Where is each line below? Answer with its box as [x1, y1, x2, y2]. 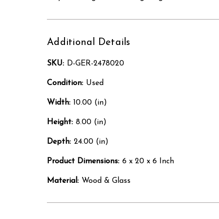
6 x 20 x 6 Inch [122, 157, 174, 165]
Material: [47, 176, 79, 185]
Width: [47, 98, 70, 107]
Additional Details [47, 37, 131, 47]
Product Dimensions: [47, 157, 119, 165]
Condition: [47, 79, 83, 87]
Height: [47, 118, 73, 126]
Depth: [47, 137, 71, 146]
